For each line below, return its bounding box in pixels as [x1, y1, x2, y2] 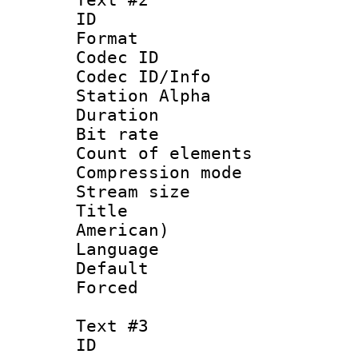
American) [76, 220, 169, 240]
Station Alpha [76, 86, 211, 105]
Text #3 [76, 316, 149, 336]
